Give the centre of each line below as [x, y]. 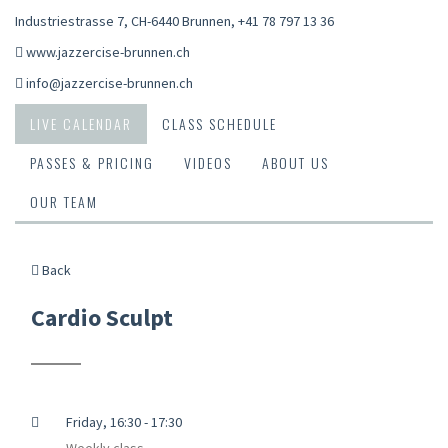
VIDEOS [208, 162]
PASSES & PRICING [92, 162]
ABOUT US [295, 162]
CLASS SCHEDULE [219, 123]
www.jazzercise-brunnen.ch [108, 51]
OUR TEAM [64, 201]
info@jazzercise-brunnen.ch [109, 82]
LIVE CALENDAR [81, 123]
